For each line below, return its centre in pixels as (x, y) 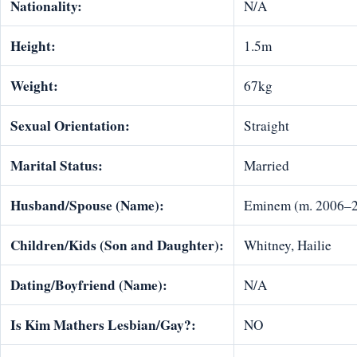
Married (267, 165)
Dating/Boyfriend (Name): (89, 284)
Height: (33, 45)
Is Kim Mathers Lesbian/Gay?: (103, 324)
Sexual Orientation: (70, 125)
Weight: (34, 85)
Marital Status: (57, 165)
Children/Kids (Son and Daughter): (117, 245)
